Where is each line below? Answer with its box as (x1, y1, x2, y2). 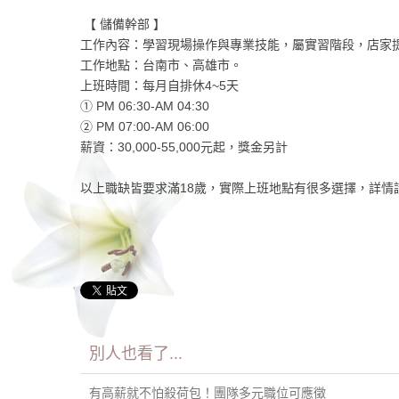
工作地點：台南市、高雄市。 (79, 58, 242, 73)
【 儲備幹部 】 (79, 17, 166, 32)
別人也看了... (88, 345, 183, 363)
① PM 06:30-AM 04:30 (79, 99, 213, 114)
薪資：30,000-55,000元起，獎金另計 (79, 140, 288, 155)
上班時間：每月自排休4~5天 (79, 78, 239, 94)
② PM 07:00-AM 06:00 (79, 119, 209, 134)
